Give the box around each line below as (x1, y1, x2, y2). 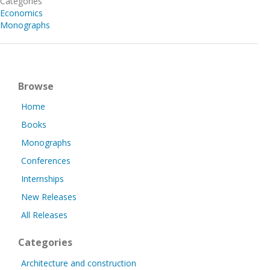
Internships (21, 173, 64, 184)
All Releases (21, 209, 67, 221)
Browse (18, 80, 54, 93)
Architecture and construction (21, 257, 136, 269)
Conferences (21, 155, 71, 166)
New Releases (21, 191, 77, 202)
